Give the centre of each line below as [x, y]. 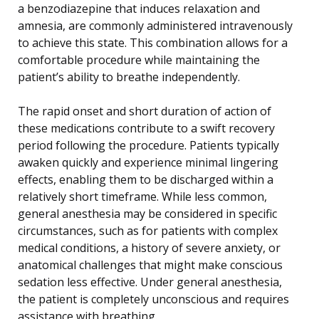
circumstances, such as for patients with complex [148, 230]
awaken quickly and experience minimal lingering [148, 162]
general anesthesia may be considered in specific [147, 213]
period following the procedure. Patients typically [148, 145]
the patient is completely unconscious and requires [153, 299]
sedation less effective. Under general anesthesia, [150, 282]
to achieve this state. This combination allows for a [153, 42]
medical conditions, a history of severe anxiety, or [149, 247]
